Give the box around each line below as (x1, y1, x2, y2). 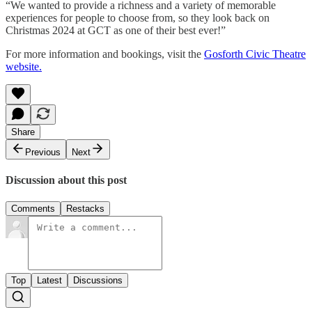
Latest (37, 275, 62, 286)
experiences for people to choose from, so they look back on (6, 11, 270, 24)
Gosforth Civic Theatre (204, 47, 306, 60)
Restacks (66, 203, 104, 214)
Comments (11, 203, 55, 214)
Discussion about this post (6, 174, 127, 187)
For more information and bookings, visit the (6, 47, 204, 60)
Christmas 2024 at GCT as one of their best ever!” (6, 24, 226, 36)
